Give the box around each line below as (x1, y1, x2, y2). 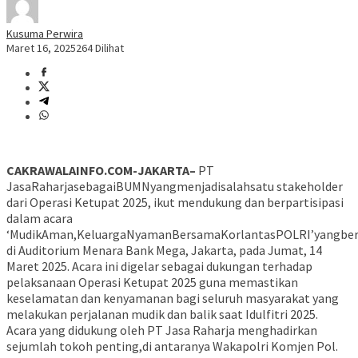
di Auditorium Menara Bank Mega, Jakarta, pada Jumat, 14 (6, 242, 322, 259)
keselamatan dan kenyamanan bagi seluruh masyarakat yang (6, 290, 339, 307)
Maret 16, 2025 (6, 41, 76, 56)
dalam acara (6, 210, 73, 227)
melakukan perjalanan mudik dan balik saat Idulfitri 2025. (6, 306, 318, 323)
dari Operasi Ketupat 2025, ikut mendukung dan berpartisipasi (6, 194, 344, 211)
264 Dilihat (76, 41, 124, 56)
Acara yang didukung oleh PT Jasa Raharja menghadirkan (6, 322, 317, 339)
